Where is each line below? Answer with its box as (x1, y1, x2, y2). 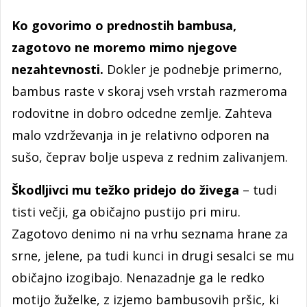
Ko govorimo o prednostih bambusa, (12, 16, 236, 34)
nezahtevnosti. (12, 60, 107, 77)
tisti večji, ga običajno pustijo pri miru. (12, 203, 241, 220)
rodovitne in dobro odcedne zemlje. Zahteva (12, 104, 272, 121)
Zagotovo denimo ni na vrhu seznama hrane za (12, 225, 288, 242)
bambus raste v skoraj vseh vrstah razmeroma (12, 82, 287, 99)
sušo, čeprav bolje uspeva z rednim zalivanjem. (12, 148, 288, 165)
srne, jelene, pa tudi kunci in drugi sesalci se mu (12, 247, 295, 264)
